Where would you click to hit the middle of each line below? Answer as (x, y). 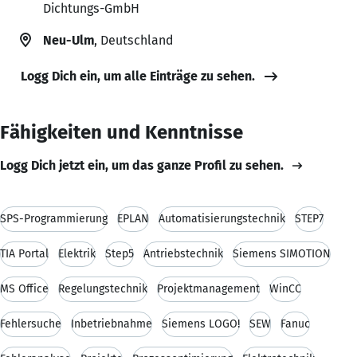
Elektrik (77, 253)
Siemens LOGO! (201, 324)
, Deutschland (133, 40)
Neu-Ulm (69, 40)
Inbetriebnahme (112, 324)
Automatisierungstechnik (222, 218)
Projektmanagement (208, 288)
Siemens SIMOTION (282, 253)
